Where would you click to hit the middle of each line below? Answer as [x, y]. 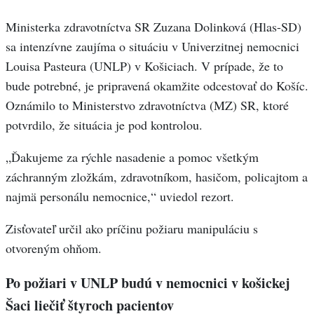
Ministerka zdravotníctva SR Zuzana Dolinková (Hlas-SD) [153, 27]
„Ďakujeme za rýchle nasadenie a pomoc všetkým [132, 157]
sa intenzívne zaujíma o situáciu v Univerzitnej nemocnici [152, 47]
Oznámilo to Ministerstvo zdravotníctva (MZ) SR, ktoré [147, 105]
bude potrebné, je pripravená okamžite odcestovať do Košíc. [157, 86]
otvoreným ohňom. [54, 248]
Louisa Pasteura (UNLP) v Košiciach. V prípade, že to [144, 66]
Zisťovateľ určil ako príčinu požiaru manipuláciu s [132, 229]
